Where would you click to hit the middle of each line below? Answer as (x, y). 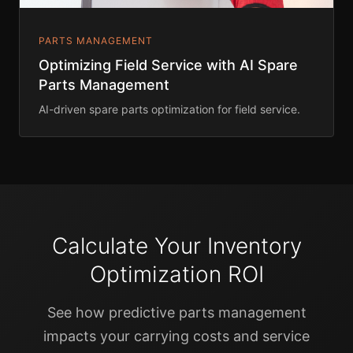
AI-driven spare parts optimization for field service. (169, 110)
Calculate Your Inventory (176, 246)
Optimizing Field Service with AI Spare (168, 65)
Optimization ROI (176, 275)
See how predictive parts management (176, 313)
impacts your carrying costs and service (176, 336)
